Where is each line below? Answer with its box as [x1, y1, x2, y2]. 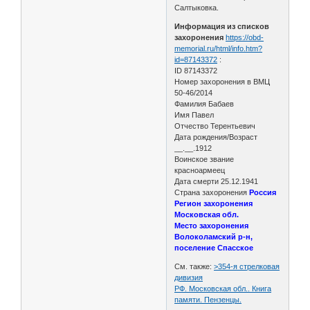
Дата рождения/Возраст [174, 132, 258, 141]
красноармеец [174, 165, 226, 174]
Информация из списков [174, 21, 270, 30]
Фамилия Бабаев [174, 99, 235, 108]
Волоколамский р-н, [174, 232, 253, 241]
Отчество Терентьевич [174, 121, 256, 130]
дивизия [174, 273, 203, 282]
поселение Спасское [174, 243, 254, 252]
